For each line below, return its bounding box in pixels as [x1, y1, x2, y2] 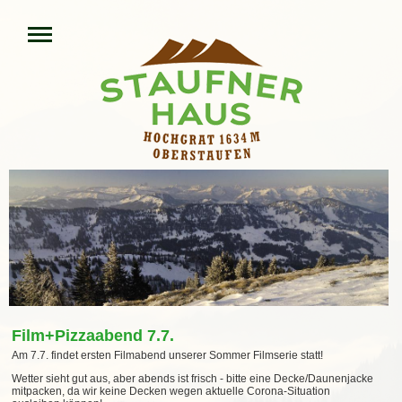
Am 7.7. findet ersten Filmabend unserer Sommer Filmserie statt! [12, 349, 323, 363]
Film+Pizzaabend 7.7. [12, 327, 174, 345]
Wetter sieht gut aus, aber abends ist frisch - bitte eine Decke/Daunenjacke [12, 372, 373, 386]
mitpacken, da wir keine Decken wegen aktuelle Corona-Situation [12, 385, 330, 398]
